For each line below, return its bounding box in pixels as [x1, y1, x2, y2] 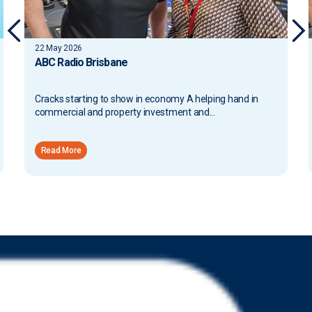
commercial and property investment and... [35, 107, 215, 118]
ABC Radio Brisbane [35, 56, 127, 69]
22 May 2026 [35, 43, 83, 53]
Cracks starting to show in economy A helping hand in [35, 93, 258, 104]
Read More [40, 146, 81, 155]
